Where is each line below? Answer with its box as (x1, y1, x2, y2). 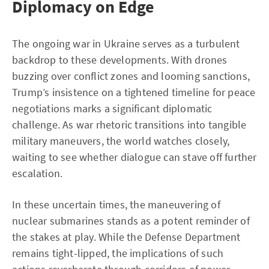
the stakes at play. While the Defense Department (12, 230, 241, 244)
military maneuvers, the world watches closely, (12, 134, 230, 148)
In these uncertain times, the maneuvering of (12, 198, 220, 211)
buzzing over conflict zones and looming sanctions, (12, 69, 250, 83)
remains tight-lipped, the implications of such (12, 246, 224, 260)
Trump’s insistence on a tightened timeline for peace (12, 85, 256, 99)
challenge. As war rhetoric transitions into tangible (12, 118, 247, 131)
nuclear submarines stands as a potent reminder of (12, 214, 250, 228)
